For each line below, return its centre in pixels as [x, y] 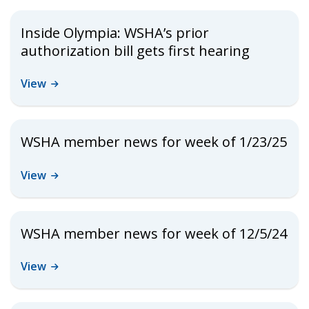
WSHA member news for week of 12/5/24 [154, 233]
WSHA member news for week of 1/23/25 [154, 142]
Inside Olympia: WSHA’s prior [115, 32]
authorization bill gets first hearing [135, 50]
